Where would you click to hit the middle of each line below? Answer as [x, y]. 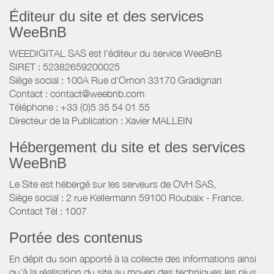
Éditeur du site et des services [106, 17]
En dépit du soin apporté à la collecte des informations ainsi [133, 259]
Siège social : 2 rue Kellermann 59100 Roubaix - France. [126, 198]
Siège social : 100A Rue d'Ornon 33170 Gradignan [116, 80]
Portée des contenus [76, 238]
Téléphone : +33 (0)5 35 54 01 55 [80, 107]
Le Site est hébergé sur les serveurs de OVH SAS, [113, 184]
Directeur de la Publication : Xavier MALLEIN [101, 121]
